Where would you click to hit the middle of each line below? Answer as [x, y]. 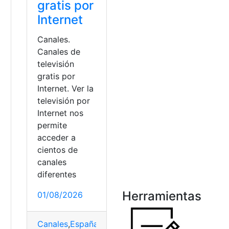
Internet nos [61, 113]
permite [52, 125]
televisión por [64, 101]
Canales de [59, 52]
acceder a [57, 138]
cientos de [58, 150]
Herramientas [162, 196]
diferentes [57, 175]
